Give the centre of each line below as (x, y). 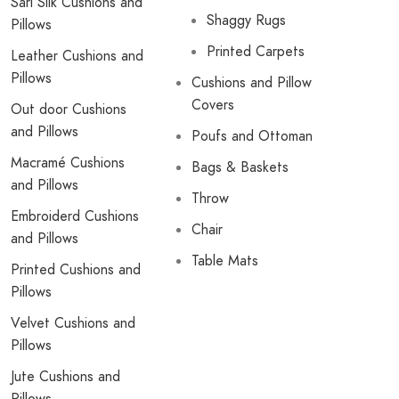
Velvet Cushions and (73, 323)
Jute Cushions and (65, 376)
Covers (213, 105)
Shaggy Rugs (247, 20)
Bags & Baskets (240, 167)
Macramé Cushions (67, 163)
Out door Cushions (68, 109)
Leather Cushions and (77, 56)
